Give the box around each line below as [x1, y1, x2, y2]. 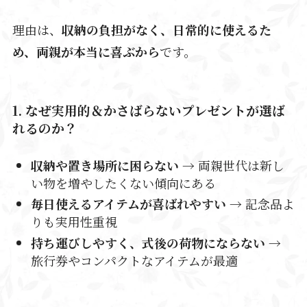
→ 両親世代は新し [178, 156, 284, 174]
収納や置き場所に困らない [30, 156, 179, 174]
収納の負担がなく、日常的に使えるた [61, 21, 271, 39]
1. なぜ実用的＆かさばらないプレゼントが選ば [12, 100, 285, 119]
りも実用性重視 [30, 212, 117, 231]
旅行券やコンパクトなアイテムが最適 [30, 251, 238, 269]
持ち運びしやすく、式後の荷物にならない [30, 233, 265, 251]
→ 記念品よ [225, 195, 295, 213]
